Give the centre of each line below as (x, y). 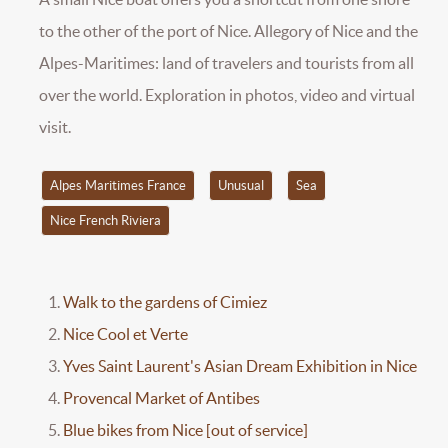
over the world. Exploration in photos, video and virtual (227, 95)
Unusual (240, 185)
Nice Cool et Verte (125, 333)
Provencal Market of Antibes (161, 397)
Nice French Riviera (105, 220)
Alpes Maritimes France (117, 185)
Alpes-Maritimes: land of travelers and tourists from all (226, 63)
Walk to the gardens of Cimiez (165, 301)
